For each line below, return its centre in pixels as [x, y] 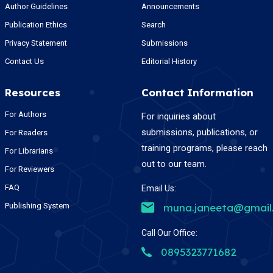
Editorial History [169, 62]
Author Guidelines [36, 7]
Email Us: [158, 189]
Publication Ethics [36, 25]
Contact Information [197, 93]
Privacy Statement [36, 43]
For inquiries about [178, 117]
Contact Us [24, 62]
